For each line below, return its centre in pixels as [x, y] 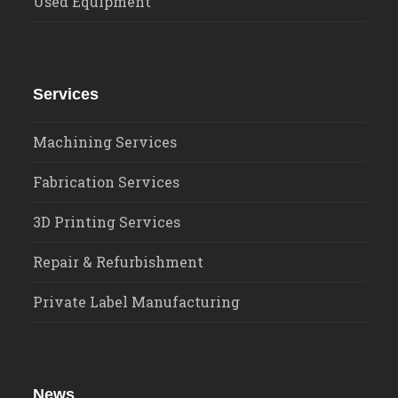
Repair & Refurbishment [119, 261]
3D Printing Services [107, 221]
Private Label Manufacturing [137, 301]
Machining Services [105, 141]
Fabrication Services [107, 181]
